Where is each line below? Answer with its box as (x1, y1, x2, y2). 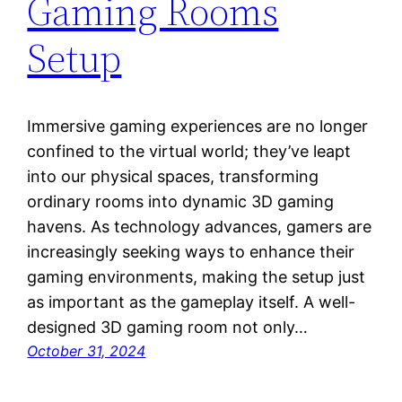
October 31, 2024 (27, 342, 146, 361)
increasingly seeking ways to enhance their (27, 242, 355, 262)
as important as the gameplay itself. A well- (27, 293, 356, 312)
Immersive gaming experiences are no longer (27, 117, 369, 136)
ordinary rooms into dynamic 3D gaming (27, 192, 335, 212)
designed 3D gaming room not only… (27, 318, 309, 337)
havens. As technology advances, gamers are (27, 217, 372, 237)
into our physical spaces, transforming (27, 167, 319, 187)
